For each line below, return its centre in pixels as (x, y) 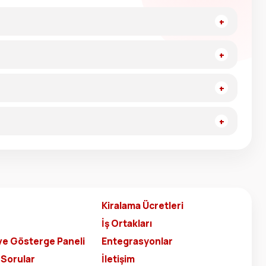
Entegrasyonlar (137, 241)
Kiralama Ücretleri (142, 205)
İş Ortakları (127, 223)
